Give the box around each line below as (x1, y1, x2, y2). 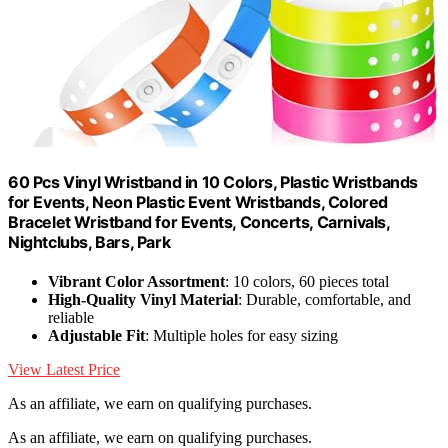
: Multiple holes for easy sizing (145, 327, 338, 345)
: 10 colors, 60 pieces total (225, 273, 389, 291)
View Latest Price (8, 361, 120, 379)
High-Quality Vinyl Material (48, 291, 238, 309)
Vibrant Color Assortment (48, 273, 225, 291)
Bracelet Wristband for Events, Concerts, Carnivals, (8, 211, 390, 232)
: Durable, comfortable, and (238, 291, 411, 309)
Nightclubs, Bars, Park (8, 231, 171, 252)
